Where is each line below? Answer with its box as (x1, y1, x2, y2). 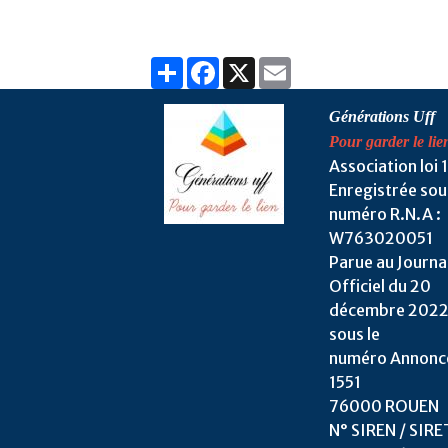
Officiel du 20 (328, 276, 431, 297)
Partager (183, 55, 252, 76)
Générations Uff (328, 108, 435, 126)
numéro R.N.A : (328, 204, 441, 225)
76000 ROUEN (328, 396, 439, 417)
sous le (328, 324, 380, 345)
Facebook (219, 55, 292, 76)
